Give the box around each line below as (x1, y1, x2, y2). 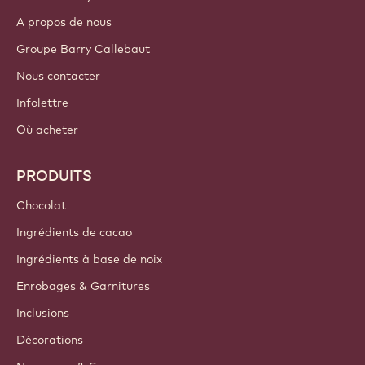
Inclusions (16, 305, 69, 320)
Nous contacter (16, 68, 100, 83)
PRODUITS (16, 165, 92, 185)
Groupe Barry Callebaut (16, 41, 150, 56)
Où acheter (16, 121, 78, 137)
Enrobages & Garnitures (16, 278, 150, 293)
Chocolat (16, 197, 66, 213)
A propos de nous (16, 14, 112, 29)
